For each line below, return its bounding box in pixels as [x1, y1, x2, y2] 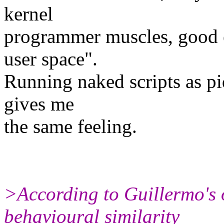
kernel [4, 2, 53, 24]
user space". [4, 47, 97, 69]
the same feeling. [4, 115, 137, 137]
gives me [4, 92, 74, 114]
